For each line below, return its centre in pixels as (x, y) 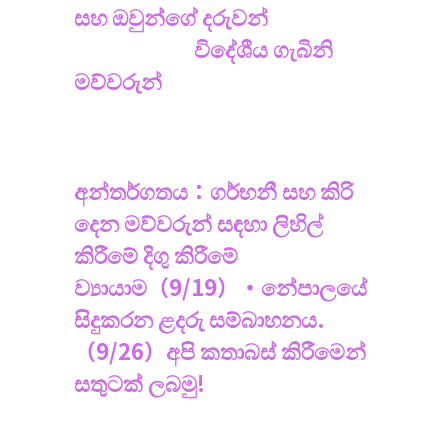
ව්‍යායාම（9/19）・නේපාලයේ (220, 285)
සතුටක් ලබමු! (139, 381)
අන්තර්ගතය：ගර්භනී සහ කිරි (213, 189)
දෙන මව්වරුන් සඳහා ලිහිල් (198, 221)
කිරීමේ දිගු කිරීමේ (156, 253)
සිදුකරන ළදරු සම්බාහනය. (199, 317)
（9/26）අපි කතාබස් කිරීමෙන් (220, 349)
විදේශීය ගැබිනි (203, 47)
